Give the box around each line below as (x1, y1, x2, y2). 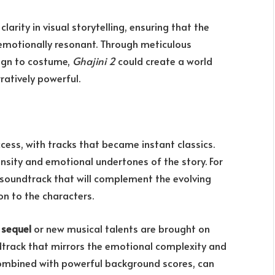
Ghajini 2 (72, 54, 115, 69)
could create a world (115, 54, 212, 69)
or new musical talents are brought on (31, 221, 210, 236)
